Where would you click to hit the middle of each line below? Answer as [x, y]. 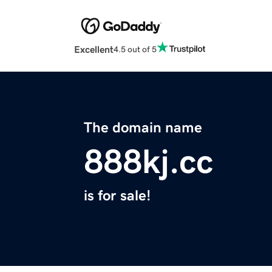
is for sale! [117, 196]
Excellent [94, 49]
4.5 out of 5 [135, 49]
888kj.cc [148, 162]
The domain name [143, 128]
